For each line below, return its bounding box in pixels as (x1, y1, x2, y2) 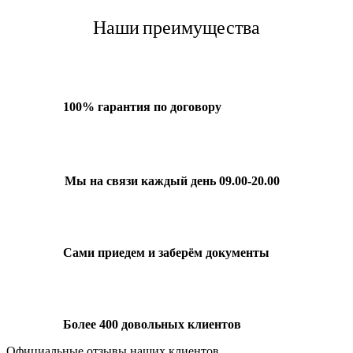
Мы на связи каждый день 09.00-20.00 (65, 173, 280, 188)
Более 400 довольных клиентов (63, 317, 241, 331)
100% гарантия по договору (63, 99, 221, 113)
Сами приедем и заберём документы (63, 245, 269, 259)
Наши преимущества (93, 13, 260, 39)
